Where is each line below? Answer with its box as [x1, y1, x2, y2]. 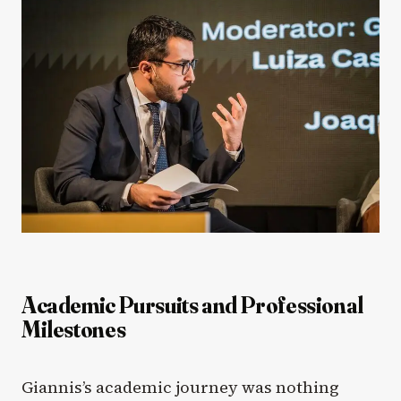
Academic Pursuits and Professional [21, 290, 363, 320]
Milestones [21, 314, 126, 344]
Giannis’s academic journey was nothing [21, 375, 339, 398]
